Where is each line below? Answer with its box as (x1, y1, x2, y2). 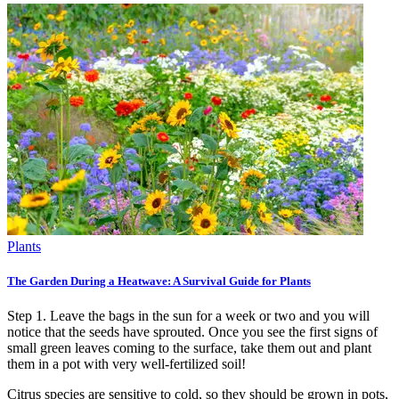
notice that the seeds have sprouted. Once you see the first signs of (7, 323, 378, 339)
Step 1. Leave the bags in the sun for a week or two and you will (7, 307, 370, 323)
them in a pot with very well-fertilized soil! (7, 355, 246, 371)
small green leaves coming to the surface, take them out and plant (7, 339, 371, 355)
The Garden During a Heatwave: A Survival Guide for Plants (7, 273, 311, 288)
